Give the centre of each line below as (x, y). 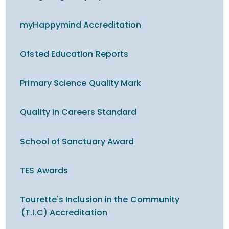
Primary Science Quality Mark (81, 83)
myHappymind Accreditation (81, 25)
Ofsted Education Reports (74, 54)
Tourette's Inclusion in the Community (100, 200)
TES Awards (44, 170)
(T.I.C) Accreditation (64, 212)
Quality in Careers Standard (78, 112)
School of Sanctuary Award (77, 141)
